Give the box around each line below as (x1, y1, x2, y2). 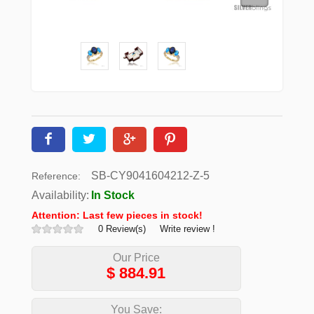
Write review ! (159, 223, 215, 234)
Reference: (31, 170, 81, 182)
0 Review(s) (97, 223, 146, 234)
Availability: (31, 189, 89, 201)
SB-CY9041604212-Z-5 (90, 169, 210, 182)
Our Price (112, 251, 160, 264)
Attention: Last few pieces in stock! (31, 209, 203, 221)
